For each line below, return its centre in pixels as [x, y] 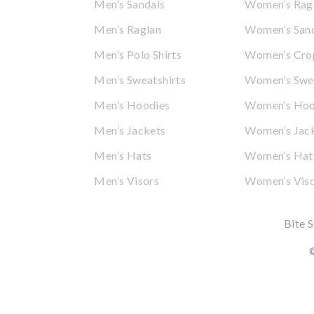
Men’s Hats [123, 156]
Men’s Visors [127, 181]
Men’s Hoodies [132, 105]
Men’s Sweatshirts [140, 80]
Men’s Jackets [130, 130]
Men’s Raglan [128, 29]
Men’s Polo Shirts [138, 55]
